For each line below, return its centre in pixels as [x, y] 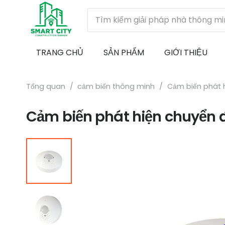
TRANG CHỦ [60, 52]
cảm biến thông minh [116, 86]
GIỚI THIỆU [186, 52]
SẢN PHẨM [124, 52]
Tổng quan [46, 86]
